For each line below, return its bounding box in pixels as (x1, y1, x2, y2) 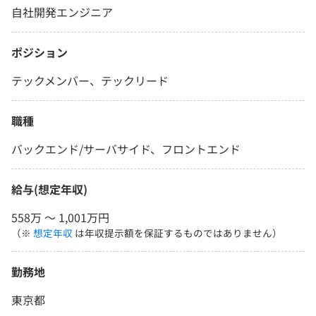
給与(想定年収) (11, 181, 87, 198)
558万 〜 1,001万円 (11, 209, 109, 226)
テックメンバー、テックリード (11, 72, 169, 90)
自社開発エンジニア (11, 4, 113, 21)
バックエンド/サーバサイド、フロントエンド (11, 140, 241, 158)
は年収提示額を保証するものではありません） (73, 226, 282, 241)
